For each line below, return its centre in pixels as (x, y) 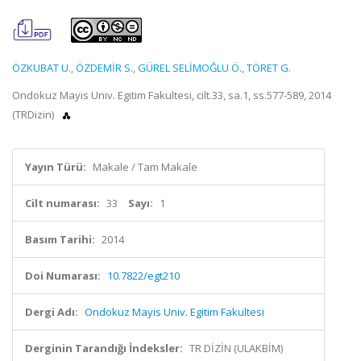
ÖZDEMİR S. (104, 68)
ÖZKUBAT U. (41, 68)
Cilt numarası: (62, 203)
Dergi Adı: (52, 312)
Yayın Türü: (56, 167)
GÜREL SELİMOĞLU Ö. (190, 68)
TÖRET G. (269, 68)
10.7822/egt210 (143, 276)
